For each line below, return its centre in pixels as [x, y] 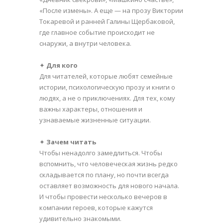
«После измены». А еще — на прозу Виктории [111, 10]
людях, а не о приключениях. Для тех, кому [107, 98]
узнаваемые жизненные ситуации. [95, 120]
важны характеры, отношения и [91, 109]
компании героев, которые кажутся [96, 207]
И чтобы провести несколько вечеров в [103, 196]
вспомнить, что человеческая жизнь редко [109, 164]
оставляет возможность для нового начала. [109, 185]
